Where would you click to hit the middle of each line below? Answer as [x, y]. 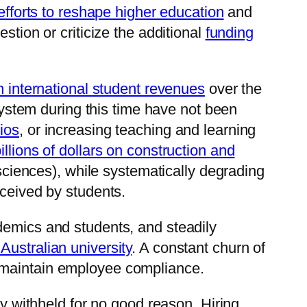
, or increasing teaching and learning [138, 130]
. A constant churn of [199, 248]
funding [229, 33]
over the [233, 89]
